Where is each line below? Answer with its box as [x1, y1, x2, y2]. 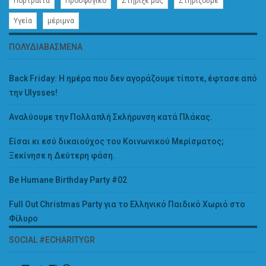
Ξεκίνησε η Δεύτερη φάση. [9, 151, 115, 161]
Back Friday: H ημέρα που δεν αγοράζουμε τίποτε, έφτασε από [9, 74, 257, 84]
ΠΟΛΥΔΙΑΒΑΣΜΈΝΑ [9, 42, 83, 52]
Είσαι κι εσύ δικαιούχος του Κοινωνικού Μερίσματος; [9, 137, 224, 147]
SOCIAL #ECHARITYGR [9, 235, 95, 245]
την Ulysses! [9, 88, 58, 98]
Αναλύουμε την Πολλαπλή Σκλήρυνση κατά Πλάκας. [9, 112, 213, 122]
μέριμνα [47, 17, 74, 26]
